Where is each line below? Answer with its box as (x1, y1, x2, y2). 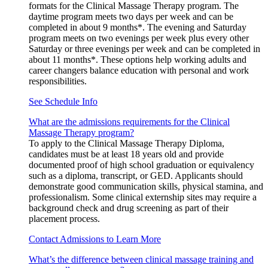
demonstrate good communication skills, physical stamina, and (29, 181, 263, 192)
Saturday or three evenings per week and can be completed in (29, 44, 260, 54)
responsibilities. (29, 76, 87, 87)
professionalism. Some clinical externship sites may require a (29, 192, 257, 203)
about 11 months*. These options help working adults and (29, 54, 246, 65)
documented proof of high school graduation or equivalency (29, 160, 254, 170)
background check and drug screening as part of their (29, 203, 229, 214)
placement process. (29, 214, 100, 224)
